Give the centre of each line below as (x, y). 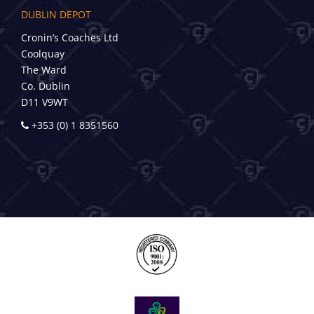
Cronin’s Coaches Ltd (70, 37)
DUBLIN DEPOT (56, 14)
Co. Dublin (46, 86)
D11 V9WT (45, 102)
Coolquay (43, 53)
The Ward (44, 69)
